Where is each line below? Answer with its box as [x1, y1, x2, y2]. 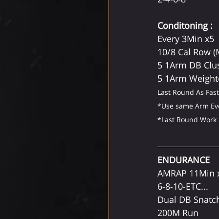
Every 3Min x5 [157, 33, 214, 44]
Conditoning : [157, 20, 213, 31]
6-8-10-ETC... [157, 180, 208, 192]
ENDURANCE [157, 154, 210, 166]
